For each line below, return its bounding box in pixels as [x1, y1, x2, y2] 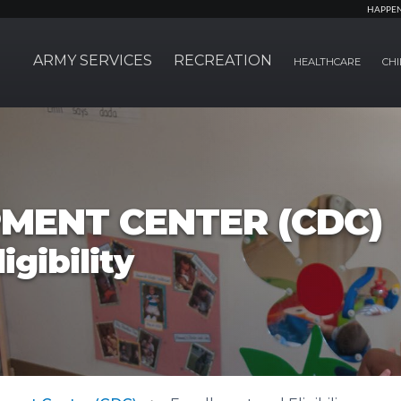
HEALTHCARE [294, 55, 361, 68]
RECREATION [174, 52, 272, 69]
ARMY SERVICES [33, 52, 152, 69]
